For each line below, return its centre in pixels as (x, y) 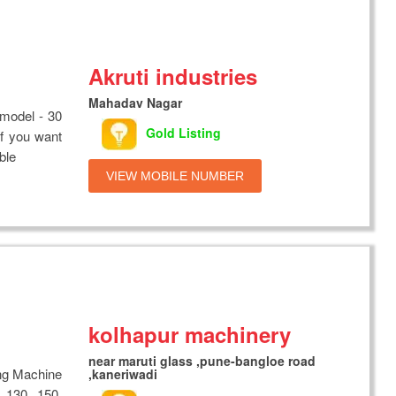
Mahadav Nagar (136, 103)
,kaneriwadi (123, 374)
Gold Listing (184, 132)
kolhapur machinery (190, 334)
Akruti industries (173, 76)
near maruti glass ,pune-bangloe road (202, 361)
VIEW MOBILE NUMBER (175, 176)
